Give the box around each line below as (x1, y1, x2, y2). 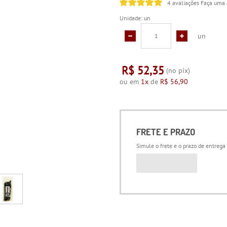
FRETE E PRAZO (136, 126, 196, 138)
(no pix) (164, 66, 191, 75)
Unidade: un (120, 14, 151, 22)
